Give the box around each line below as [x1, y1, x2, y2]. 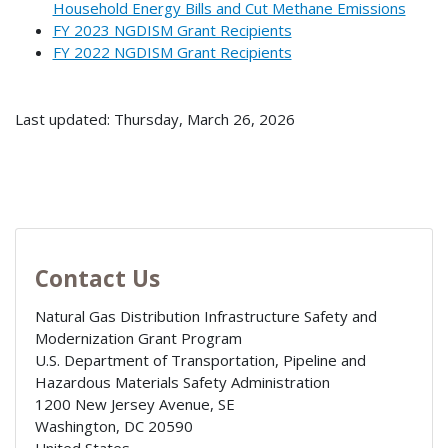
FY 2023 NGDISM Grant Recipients [52, 20, 292, 41]
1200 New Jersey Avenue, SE [34, 394, 235, 415]
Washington [34, 416, 116, 437]
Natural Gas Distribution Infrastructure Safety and [34, 306, 377, 327]
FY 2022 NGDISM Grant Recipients [52, 42, 292, 63]
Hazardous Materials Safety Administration [34, 372, 330, 393]
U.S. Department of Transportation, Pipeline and [34, 350, 366, 371]
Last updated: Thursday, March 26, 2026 [15, 109, 295, 130]
